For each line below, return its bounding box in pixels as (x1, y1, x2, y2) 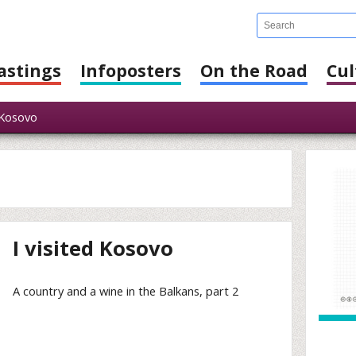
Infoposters (80, 59, 181, 82)
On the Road (200, 59, 308, 82)
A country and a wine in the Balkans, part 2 (13, 282, 239, 299)
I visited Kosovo (13, 234, 174, 262)
